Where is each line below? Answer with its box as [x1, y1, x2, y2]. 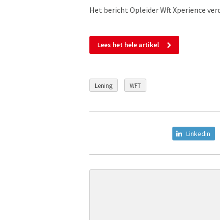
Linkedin [186, 129, 210, 138]
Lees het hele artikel [97, 40, 159, 49]
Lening [95, 81, 112, 89]
